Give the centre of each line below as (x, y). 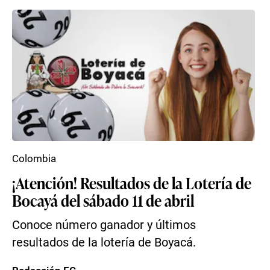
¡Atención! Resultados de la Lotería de (132, 183)
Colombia (34, 159)
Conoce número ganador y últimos (104, 225)
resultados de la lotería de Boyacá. (104, 243)
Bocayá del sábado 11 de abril (103, 200)
